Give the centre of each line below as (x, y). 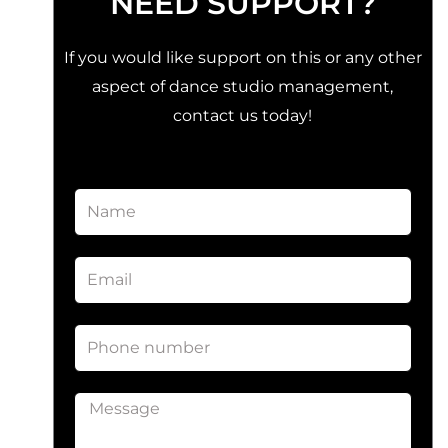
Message (108, 405)
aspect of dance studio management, (243, 86)
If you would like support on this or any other (242, 57)
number (105, 366)
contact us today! (243, 115)
